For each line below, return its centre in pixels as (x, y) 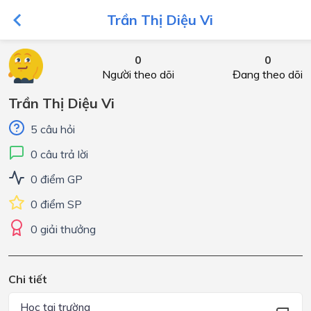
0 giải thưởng (63, 229)
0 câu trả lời (59, 154)
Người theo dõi (138, 74)
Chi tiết (28, 279)
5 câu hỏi (53, 129)
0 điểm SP (56, 204)
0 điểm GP (57, 179)
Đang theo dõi (268, 74)
